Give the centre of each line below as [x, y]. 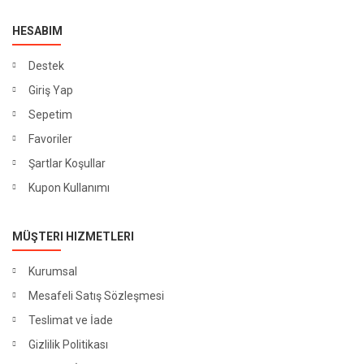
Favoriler [50, 139]
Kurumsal [53, 271]
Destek [46, 65]
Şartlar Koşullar [67, 163]
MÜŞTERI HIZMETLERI [73, 236]
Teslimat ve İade [71, 320]
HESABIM [37, 30]
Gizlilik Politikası [68, 344]
